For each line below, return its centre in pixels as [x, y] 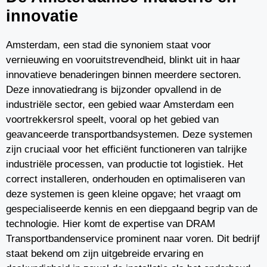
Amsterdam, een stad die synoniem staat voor [108, 45]
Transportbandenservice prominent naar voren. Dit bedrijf [133, 239]
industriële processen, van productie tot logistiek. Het [125, 164]
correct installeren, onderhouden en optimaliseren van [125, 179]
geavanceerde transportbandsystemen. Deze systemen [129, 134]
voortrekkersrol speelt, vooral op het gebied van [112, 119]
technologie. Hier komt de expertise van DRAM [111, 224]
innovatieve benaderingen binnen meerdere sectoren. [124, 75]
